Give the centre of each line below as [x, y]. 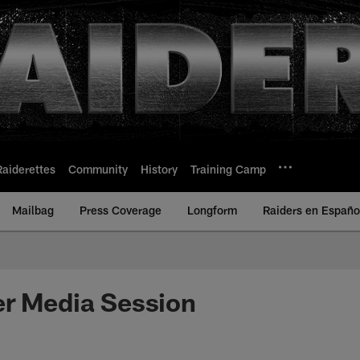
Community [98, 169]
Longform [212, 210]
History [159, 169]
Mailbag [33, 210]
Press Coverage [121, 210]
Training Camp [228, 169]
